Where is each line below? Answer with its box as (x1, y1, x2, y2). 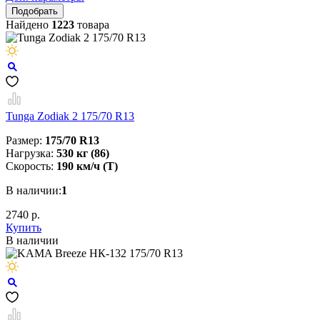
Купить (6, 221, 41, 234)
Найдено (6, 18, 51, 31)
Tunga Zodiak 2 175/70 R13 (6, 109, 134, 122)
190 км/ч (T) (56, 159, 118, 172)
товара (74, 18, 109, 31)
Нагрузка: (6, 146, 56, 159)
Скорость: (6, 159, 56, 172)
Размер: (6, 134, 45, 146)
